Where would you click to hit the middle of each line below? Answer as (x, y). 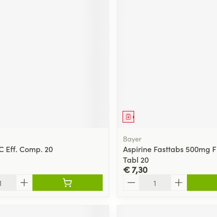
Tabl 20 (136, 159)
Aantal (134, 178)
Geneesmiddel (152, 116)
